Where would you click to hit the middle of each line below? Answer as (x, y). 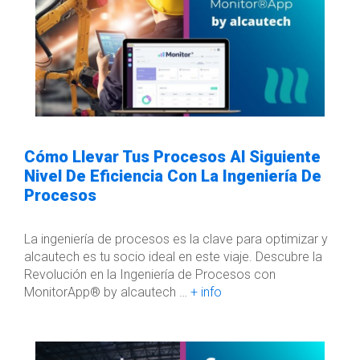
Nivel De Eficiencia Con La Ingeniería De (173, 176)
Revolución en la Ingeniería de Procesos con (150, 274)
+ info (206, 292)
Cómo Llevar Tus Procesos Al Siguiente (172, 156)
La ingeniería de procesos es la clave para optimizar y (176, 239)
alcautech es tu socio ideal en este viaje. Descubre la (173, 256)
